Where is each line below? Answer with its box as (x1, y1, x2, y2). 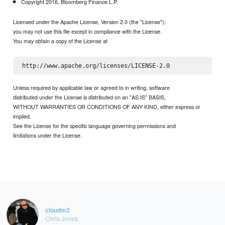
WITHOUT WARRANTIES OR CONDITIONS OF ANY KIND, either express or (13, 102, 201, 111)
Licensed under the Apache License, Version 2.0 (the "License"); (13, 18, 166, 26)
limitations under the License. (13, 131, 82, 140)
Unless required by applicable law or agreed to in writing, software (13, 83, 170, 92)
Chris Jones (45, 213, 78, 222)
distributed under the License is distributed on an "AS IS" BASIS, (13, 93, 166, 101)
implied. (13, 112, 32, 121)
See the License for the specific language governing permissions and (13, 122, 176, 130)
